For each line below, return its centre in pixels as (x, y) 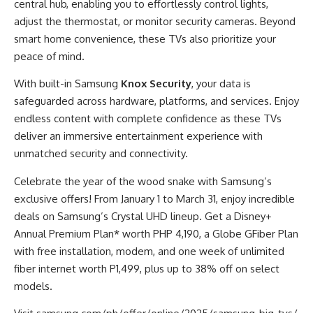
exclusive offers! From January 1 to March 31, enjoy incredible (154, 198)
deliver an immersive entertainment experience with (138, 136)
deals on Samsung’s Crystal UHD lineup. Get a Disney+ (143, 216)
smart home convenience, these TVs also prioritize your (145, 39)
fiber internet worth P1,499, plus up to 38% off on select (147, 268)
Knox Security (156, 84)
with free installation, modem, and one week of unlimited (149, 251)
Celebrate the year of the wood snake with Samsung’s (143, 181)
